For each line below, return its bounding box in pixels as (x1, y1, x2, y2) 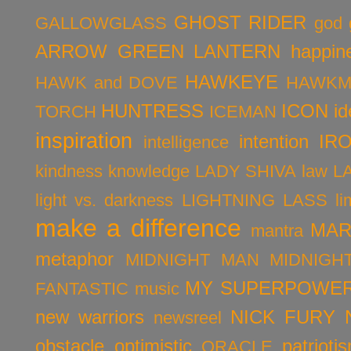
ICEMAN (209, 101, 277, 121)
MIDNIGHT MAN (125, 249, 259, 270)
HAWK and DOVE (35, 72, 179, 92)
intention (238, 130, 309, 152)
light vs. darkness (35, 190, 174, 210)
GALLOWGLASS (35, 13, 167, 33)
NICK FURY (230, 306, 335, 327)
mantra (250, 220, 303, 241)
